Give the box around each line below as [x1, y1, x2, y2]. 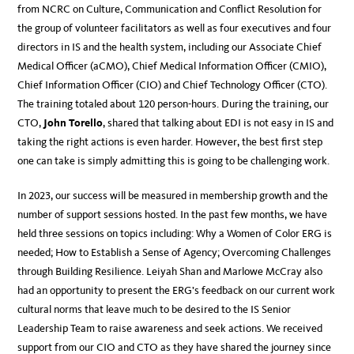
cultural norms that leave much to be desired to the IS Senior [17, 303, 292, 317]
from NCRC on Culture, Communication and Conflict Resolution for [17, 2, 322, 17]
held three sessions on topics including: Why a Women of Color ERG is [17, 227, 333, 241]
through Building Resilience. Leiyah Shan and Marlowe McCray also [17, 265, 323, 279]
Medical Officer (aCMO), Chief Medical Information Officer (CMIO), [17, 59, 327, 73]
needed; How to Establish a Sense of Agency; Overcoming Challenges [17, 246, 332, 260]
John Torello [43, 116, 104, 130]
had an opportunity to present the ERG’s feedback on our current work [17, 284, 336, 298]
